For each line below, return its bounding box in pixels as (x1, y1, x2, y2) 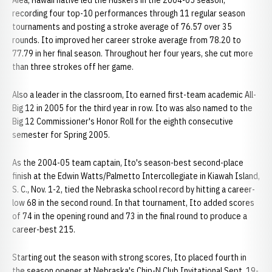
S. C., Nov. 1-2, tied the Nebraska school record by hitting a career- (12, 184, 255, 195)
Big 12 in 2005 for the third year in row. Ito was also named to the (12, 103, 253, 114)
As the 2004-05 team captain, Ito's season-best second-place (12, 157, 243, 168)
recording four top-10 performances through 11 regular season (12, 8, 245, 19)
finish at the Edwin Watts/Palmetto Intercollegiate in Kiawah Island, (12, 171, 260, 182)
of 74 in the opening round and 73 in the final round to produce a (12, 211, 247, 222)
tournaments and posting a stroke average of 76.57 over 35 (12, 21, 232, 32)
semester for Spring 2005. (12, 129, 110, 140)
